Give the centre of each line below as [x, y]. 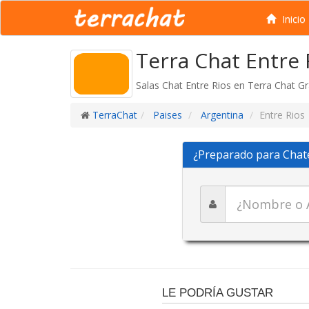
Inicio [293, 19]
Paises [166, 115]
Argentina [221, 115]
